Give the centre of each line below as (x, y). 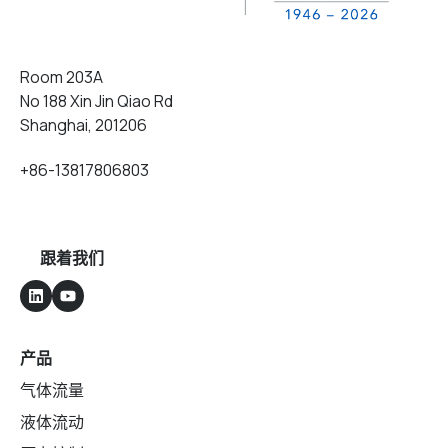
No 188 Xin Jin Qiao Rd (96, 101)
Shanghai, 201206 (83, 125)
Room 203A (61, 77)
